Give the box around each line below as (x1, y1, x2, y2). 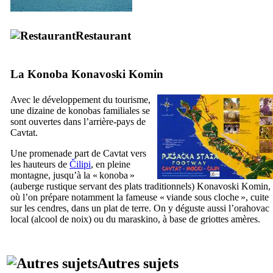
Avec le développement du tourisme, (10, 94, 151, 105)
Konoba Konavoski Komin (27, 67, 163, 80)
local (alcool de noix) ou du (10, 213, 118, 224)
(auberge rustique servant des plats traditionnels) (10, 180, 197, 191)
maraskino (118, 213, 158, 224)
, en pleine (91, 158, 130, 169)
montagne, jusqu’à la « (10, 169, 99, 180)
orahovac (234, 202, 269, 213)
